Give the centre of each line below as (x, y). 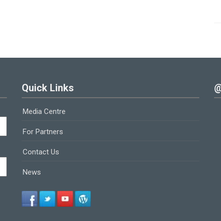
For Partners (43, 131)
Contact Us (41, 152)
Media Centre (44, 111)
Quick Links (48, 88)
